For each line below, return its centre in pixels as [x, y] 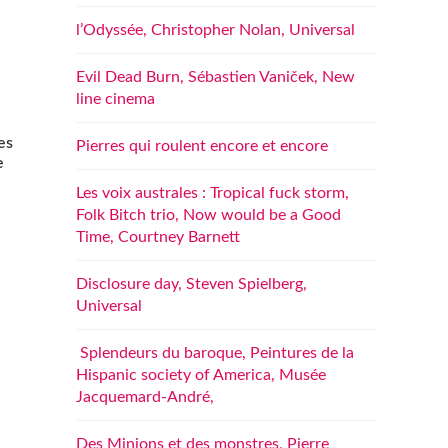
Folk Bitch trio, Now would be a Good [208, 215]
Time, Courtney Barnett [158, 237]
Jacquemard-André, [145, 397]
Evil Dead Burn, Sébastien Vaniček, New [215, 77]
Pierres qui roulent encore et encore [202, 146]
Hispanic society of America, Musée [201, 375]
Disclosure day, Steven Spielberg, [191, 284]
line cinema [115, 99]
